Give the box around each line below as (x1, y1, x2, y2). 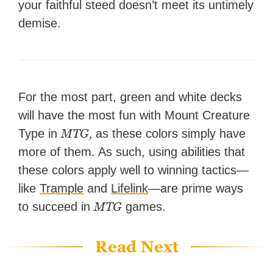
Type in (18, 127, 62, 141)
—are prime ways (148, 182, 244, 196)
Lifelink (111, 182, 149, 196)
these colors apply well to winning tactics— (18, 163, 249, 177)
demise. (18, 16, 62, 30)
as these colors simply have (92, 127, 246, 141)
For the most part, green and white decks (18, 90, 243, 104)
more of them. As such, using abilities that (18, 145, 246, 159)
